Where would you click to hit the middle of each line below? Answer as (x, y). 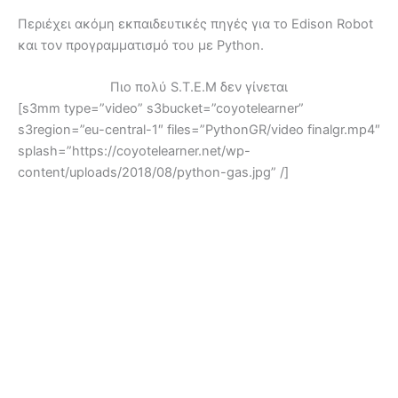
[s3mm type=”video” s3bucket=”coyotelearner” (161, 109)
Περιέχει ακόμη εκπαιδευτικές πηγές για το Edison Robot (195, 24)
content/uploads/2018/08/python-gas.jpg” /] (153, 173)
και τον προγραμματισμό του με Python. (141, 46)
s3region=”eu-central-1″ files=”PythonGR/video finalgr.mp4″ (199, 130)
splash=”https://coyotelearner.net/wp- (134, 151)
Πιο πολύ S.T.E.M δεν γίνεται (199, 88)
